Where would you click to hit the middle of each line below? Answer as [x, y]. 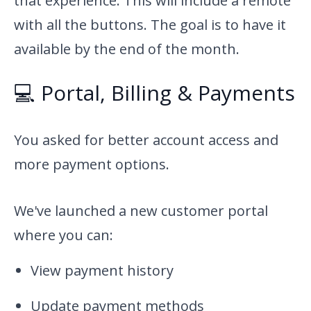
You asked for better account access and [146, 140]
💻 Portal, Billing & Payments [154, 93]
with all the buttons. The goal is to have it [150, 25]
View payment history [102, 271]
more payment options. [92, 165]
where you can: [64, 235]
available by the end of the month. [127, 49]
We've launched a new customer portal [141, 211]
